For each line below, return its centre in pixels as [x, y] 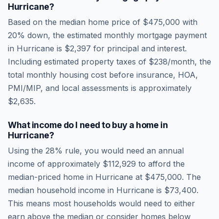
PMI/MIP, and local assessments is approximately [100, 88]
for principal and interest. [139, 48]
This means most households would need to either [101, 203]
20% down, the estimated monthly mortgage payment [107, 35]
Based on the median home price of [75, 22]
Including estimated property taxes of [78, 62]
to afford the [160, 164]
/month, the [189, 62]
